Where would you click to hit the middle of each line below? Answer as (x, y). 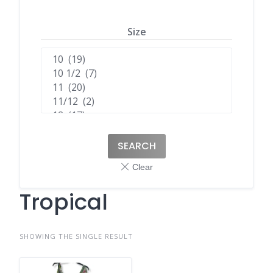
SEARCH (136, 146)
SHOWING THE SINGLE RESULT (76, 236)
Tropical (64, 202)
